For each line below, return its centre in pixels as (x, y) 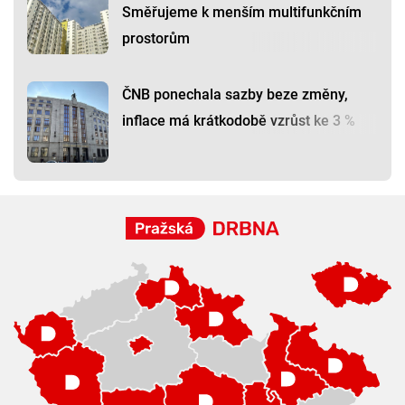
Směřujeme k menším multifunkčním (242, 13)
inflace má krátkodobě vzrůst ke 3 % (239, 121)
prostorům (156, 39)
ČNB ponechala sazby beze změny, (235, 95)
